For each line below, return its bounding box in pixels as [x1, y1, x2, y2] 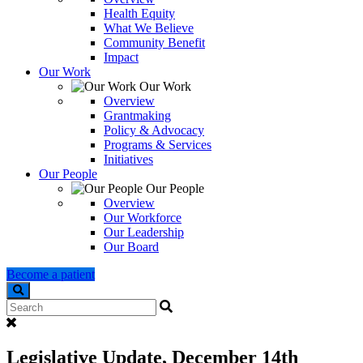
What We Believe [104, 20, 194, 35]
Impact [104, 49, 139, 64]
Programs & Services [104, 137, 211, 152]
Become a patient [6, 267, 95, 281]
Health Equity [104, 6, 175, 20]
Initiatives [104, 152, 153, 166]
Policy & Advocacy [104, 122, 204, 137]
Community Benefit [104, 35, 205, 49]
